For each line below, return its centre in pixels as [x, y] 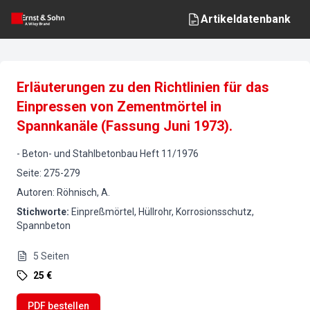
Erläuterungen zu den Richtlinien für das [143, 87]
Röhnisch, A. [83, 192]
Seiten [55, 256]
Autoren [35, 192]
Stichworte [42, 212]
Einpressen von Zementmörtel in [119, 107]
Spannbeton [44, 226]
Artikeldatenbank [246, 19]
